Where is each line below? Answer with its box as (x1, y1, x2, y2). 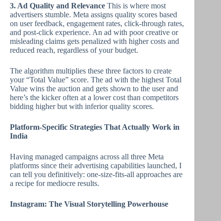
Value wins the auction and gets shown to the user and (10, 84, 178, 93)
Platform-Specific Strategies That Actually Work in (10, 123, 180, 131)
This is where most (105, 1, 166, 10)
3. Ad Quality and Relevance (10, 1, 105, 10)
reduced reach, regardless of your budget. (10, 46, 138, 54)
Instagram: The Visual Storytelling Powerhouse (10, 200, 168, 208)
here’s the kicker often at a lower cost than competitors (10, 93, 179, 102)
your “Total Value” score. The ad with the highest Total (10, 75, 182, 84)
